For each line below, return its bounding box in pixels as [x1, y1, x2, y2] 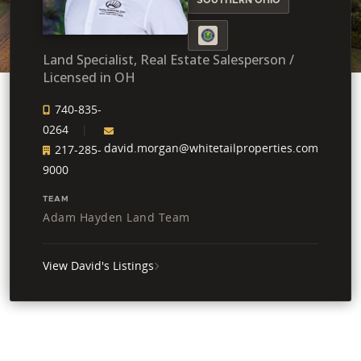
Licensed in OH [43, 68, 135, 86]
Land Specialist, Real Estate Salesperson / [43, 50, 294, 68]
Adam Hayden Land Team [43, 209, 190, 225]
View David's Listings [43, 257, 154, 273]
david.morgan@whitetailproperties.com [104, 139, 318, 156]
